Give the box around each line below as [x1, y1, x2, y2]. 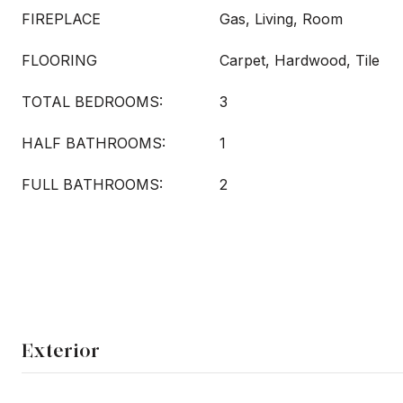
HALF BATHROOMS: [22, 134, 166, 152]
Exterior [22, 338, 100, 363]
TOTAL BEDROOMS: [22, 93, 163, 111]
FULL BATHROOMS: [22, 175, 163, 193]
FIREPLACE [22, 10, 101, 28]
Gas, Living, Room [219, 10, 343, 28]
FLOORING [22, 51, 97, 69]
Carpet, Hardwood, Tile [219, 51, 380, 69]
